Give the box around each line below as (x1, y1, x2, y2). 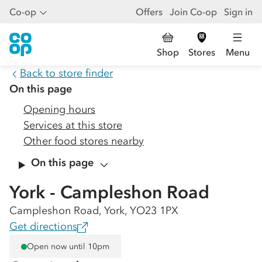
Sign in (224, 6, 253, 18)
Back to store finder (20, 67, 113, 80)
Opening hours (23, 103, 95, 116)
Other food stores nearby (23, 135, 144, 147)
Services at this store (23, 119, 122, 132)
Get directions (9, 220, 77, 233)
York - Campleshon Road (9, 181, 209, 203)
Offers (136, 6, 163, 18)
